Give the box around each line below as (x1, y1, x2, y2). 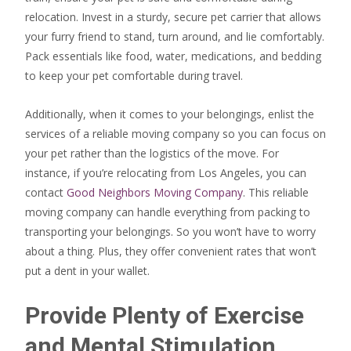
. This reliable (243, 185, 309, 200)
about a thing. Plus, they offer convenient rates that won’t (25, 244, 317, 259)
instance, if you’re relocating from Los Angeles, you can (25, 165, 306, 180)
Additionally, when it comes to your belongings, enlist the (25, 107, 314, 121)
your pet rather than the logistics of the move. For (25, 146, 279, 161)
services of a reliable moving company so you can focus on (25, 126, 326, 141)
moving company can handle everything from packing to (25, 204, 310, 219)
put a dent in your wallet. (25, 263, 150, 278)
